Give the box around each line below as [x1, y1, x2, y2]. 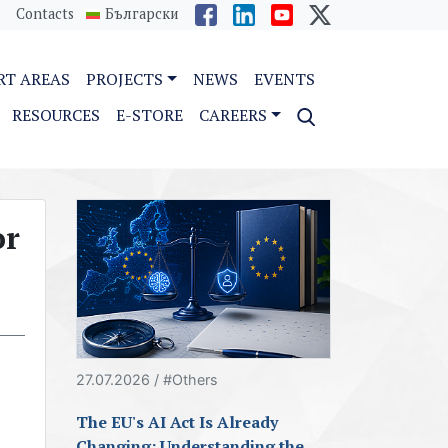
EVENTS [254, 68, 315, 90]
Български [105, 3, 179, 23]
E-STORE [116, 104, 184, 126]
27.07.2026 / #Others [76, 371, 218, 389]
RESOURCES [12, 104, 101, 126]
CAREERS [199, 104, 268, 126]
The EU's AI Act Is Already [76, 411, 278, 434]
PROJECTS [86, 68, 164, 90]
